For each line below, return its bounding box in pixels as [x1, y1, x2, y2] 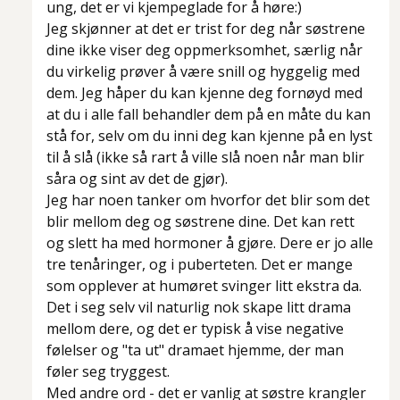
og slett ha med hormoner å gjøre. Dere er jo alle [46, 233, 373, 254]
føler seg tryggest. [46, 362, 170, 382]
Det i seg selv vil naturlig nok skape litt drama [46, 297, 351, 318]
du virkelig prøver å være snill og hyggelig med [46, 62, 360, 82]
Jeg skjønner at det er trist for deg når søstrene [46, 19, 365, 39]
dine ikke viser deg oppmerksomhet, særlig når [46, 40, 362, 61]
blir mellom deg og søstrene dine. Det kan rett [46, 212, 354, 232]
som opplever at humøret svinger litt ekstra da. [46, 276, 362, 296]
